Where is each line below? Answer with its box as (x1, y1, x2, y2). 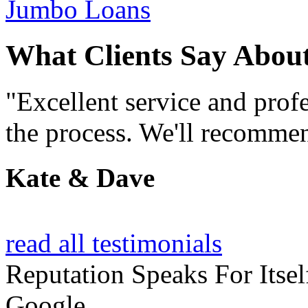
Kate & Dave (5, 163, 155, 193)
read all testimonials (5, 228, 222, 258)
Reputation (5, 259, 131, 289)
